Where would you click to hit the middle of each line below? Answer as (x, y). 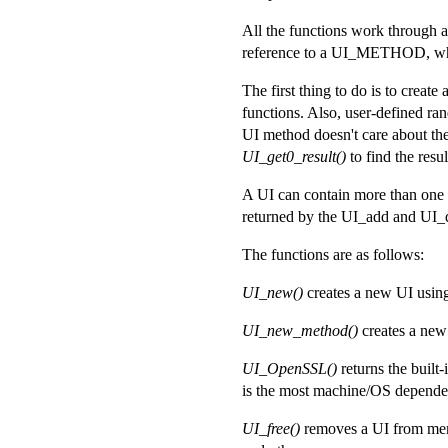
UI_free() (271, 429)
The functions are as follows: (333, 255)
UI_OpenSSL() (289, 369)
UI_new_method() (300, 331)
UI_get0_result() (294, 157)
